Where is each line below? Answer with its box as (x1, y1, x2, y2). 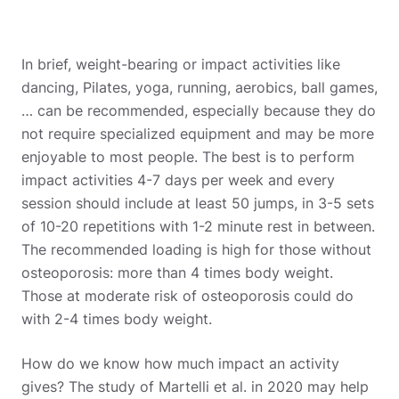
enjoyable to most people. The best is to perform (21, 147, 354, 166)
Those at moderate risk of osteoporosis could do (21, 286, 354, 305)
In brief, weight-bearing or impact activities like (21, 54, 340, 73)
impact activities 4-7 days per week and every (21, 170, 335, 189)
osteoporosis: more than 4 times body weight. (21, 263, 333, 281)
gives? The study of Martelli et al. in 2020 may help (21, 377, 369, 395)
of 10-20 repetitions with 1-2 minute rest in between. (21, 216, 375, 235)
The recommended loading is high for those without (21, 240, 371, 258)
